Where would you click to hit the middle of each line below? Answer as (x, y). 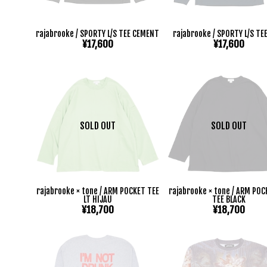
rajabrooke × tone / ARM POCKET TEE (97, 191)
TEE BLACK (229, 199)
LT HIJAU (97, 199)
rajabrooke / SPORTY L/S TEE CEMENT (98, 34)
